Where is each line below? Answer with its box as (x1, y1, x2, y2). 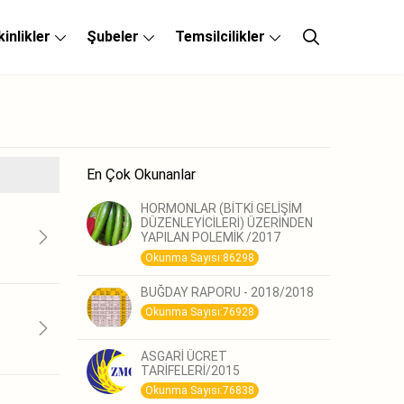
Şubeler (87, 28, 139, 45)
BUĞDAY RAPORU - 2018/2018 (141, 284, 314, 299)
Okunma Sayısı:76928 (145, 305, 254, 318)
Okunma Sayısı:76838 (145, 383, 254, 397)
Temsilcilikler (175, 28, 265, 45)
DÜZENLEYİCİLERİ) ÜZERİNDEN (141, 216, 313, 231)
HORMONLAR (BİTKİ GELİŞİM (141, 201, 302, 216)
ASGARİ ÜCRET (141, 348, 227, 363)
